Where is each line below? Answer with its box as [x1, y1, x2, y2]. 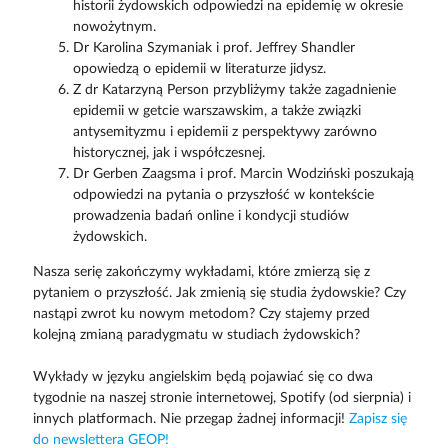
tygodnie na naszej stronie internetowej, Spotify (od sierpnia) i [32, 390, 411, 405]
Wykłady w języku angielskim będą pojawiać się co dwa [32, 369, 373, 384]
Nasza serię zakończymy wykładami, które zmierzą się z [32, 264, 370, 279]
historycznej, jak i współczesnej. [72, 145, 265, 160]
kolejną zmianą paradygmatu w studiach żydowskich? [32, 327, 360, 342]
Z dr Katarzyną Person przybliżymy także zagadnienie [72, 82, 396, 97]
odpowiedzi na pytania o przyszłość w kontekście [72, 187, 374, 202]
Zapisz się [348, 411, 407, 426]
